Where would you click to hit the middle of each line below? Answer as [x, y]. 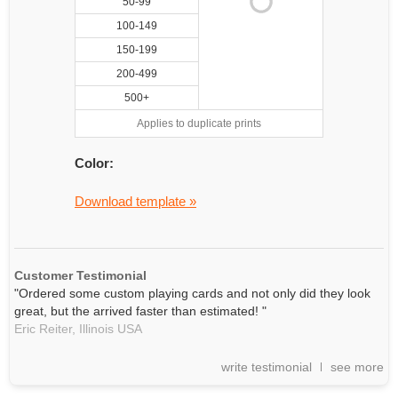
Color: [94, 163]
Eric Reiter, [45, 329]
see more [357, 367]
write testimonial [267, 367]
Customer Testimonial [80, 275]
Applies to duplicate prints [199, 123]
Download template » [135, 201]
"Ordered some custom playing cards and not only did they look [192, 293]
